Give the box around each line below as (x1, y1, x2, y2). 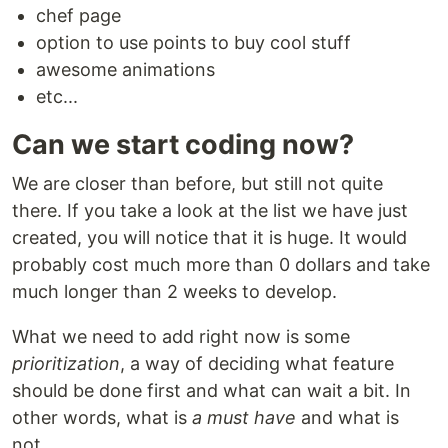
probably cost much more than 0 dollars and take (12, 254, 430, 275)
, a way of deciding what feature (120, 353, 394, 374)
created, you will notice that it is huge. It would (12, 227, 407, 248)
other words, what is (12, 407, 192, 428)
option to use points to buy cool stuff (36, 32, 351, 53)
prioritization (12, 353, 120, 374)
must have (207, 407, 296, 428)
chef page (36, 5, 121, 26)
